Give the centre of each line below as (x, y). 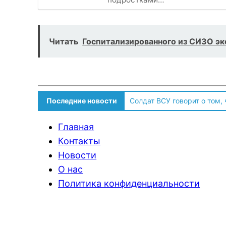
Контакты (79, 141)
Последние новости (82, 101)
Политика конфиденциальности (129, 184)
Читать (64, 42)
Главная (76, 127)
